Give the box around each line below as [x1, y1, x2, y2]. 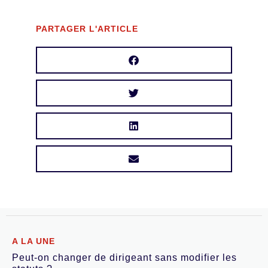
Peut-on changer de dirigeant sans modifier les [12, 252, 237, 263]
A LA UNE [12, 236, 55, 246]
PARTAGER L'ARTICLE [36, 24, 138, 34]
